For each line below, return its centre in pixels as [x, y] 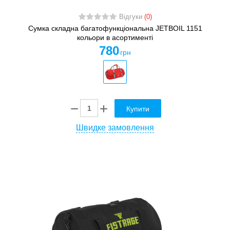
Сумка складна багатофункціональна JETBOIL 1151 [115, 28]
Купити [138, 109]
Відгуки [131, 17]
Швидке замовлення [115, 127]
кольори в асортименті [115, 38]
